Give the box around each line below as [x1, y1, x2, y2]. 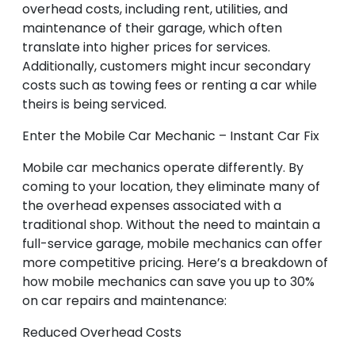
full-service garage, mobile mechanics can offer [22, 235, 323, 254]
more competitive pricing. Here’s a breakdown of [22, 254, 328, 273]
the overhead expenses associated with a [22, 197, 281, 216]
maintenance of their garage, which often [22, 19, 282, 38]
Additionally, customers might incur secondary [22, 57, 311, 76]
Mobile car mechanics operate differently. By [22, 158, 303, 177]
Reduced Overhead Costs [22, 323, 181, 342]
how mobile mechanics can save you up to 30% [22, 273, 315, 292]
